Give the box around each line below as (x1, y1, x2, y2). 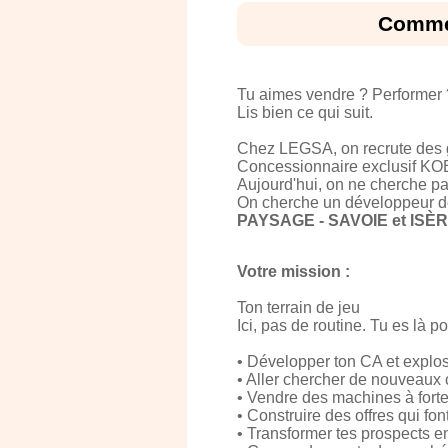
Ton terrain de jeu (237, 299, 360, 316)
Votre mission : (237, 263, 350, 280)
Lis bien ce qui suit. (237, 104, 373, 121)
